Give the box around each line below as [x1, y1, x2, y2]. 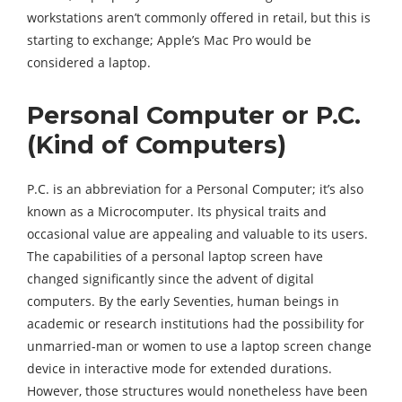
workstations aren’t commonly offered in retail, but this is [27, 8, 371, 26]
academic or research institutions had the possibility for [27, 314, 364, 332]
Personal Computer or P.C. [27, 100, 361, 130]
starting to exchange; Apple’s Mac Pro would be [27, 31, 311, 48]
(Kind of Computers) [27, 129, 286, 160]
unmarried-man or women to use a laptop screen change [27, 336, 371, 354]
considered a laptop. [27, 53, 151, 71]
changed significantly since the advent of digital [27, 269, 314, 287]
